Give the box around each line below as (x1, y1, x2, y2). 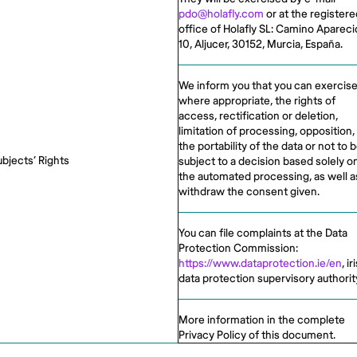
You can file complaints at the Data (178, 226, 347, 240)
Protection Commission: (178, 241, 298, 255)
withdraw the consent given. (178, 185, 320, 198)
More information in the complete (178, 313, 345, 327)
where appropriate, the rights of (178, 94, 335, 108)
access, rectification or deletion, (178, 109, 338, 123)
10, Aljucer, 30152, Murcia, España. (178, 37, 343, 51)
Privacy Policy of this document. (178, 328, 335, 342)
